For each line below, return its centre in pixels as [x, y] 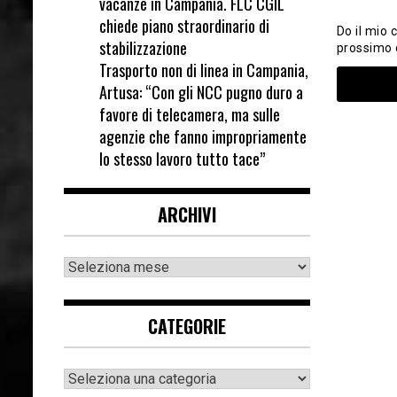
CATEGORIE [187, 326]
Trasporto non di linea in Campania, [204, 70]
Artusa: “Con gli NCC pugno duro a [201, 92]
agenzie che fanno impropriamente [203, 136]
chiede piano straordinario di [184, 25]
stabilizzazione [143, 47]
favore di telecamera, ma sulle [190, 114]
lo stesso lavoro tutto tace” [182, 158]
